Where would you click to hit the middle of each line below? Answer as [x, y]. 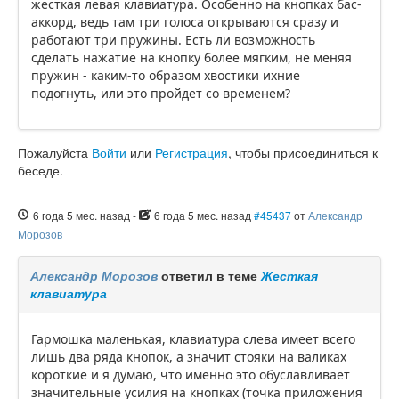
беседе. [41, 171]
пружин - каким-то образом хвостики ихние [166, 76]
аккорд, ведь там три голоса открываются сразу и [185, 22]
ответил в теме [209, 276]
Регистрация [191, 153]
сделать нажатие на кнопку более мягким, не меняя [191, 58]
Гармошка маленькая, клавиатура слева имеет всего [193, 339]
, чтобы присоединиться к [303, 153]
